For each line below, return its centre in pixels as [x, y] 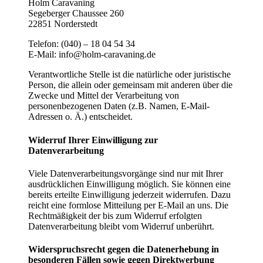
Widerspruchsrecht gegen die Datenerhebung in [124, 249]
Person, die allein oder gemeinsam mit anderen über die [130, 85]
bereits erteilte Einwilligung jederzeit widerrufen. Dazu [129, 194]
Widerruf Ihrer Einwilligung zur [93, 140]
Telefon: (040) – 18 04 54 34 [82, 44]
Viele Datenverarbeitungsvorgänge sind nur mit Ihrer [126, 173]
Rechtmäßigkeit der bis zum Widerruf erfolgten [115, 215]
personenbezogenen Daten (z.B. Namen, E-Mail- [119, 106]
